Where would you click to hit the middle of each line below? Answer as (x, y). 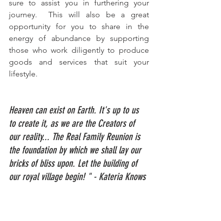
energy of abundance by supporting (79, 38)
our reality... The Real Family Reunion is (76, 136)
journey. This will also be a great (79, 14)
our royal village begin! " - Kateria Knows (77, 176)
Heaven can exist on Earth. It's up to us (75, 110)
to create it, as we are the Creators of (73, 123)
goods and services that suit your (79, 62)
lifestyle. (23, 74)
